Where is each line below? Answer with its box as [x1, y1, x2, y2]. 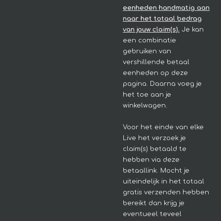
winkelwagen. [123, 102, 167, 109]
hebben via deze [123, 156, 180, 163]
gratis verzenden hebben [123, 188, 209, 196]
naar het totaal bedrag [123, 15, 202, 22]
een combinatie [123, 37, 176, 44]
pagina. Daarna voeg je [123, 80, 202, 87]
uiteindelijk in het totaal [123, 178, 204, 185]
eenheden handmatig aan [123, 4, 210, 11]
